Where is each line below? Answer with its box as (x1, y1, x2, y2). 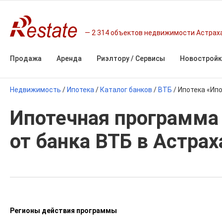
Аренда (56, 55, 82, 62)
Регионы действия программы (10, 207, 117, 215)
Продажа (10, 55, 42, 62)
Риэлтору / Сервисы (97, 55, 165, 62)
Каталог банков (100, 86, 152, 94)
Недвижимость (10, 86, 61, 94)
